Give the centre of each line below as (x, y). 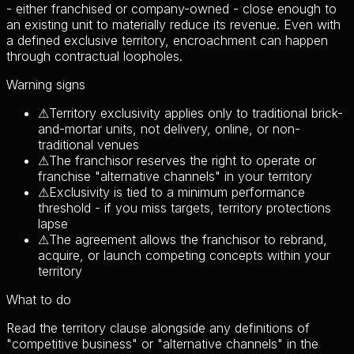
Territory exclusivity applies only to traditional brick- (196, 113)
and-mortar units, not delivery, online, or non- (169, 128)
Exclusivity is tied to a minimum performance (177, 192)
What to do (39, 299)
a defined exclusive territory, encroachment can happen (167, 40)
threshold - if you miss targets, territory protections (185, 207)
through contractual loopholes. (94, 56)
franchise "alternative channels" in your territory (175, 176)
